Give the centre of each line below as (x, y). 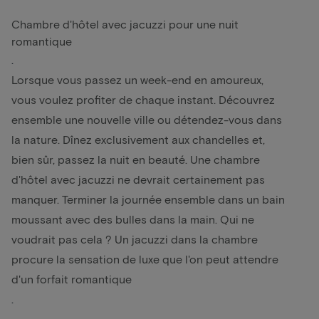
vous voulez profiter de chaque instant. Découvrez (143, 99)
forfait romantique (84, 278)
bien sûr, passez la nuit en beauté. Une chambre (136, 159)
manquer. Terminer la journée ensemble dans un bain (148, 199)
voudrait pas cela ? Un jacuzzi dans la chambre (135, 239)
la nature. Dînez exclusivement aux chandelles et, (138, 139)
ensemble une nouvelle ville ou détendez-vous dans (147, 119)
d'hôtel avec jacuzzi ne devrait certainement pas (138, 179)
